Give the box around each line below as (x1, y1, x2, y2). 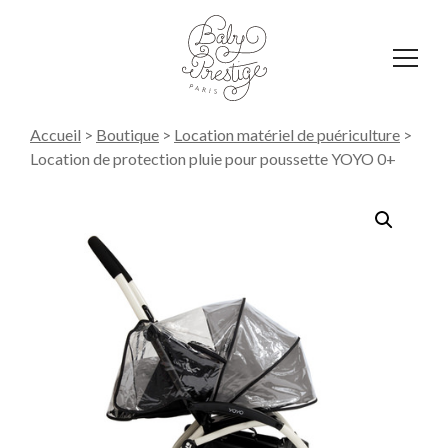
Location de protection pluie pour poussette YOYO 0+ (30, 149, 396, 169)
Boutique (96, 125, 159, 145)
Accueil (30, 125, 81, 145)
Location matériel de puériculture (174, 125, 400, 145)
